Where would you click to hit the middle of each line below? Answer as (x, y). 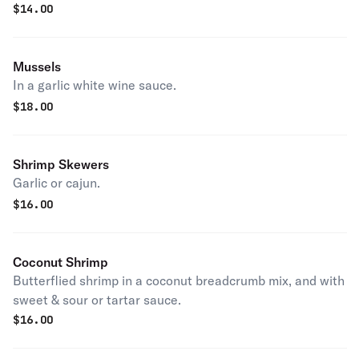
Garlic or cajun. (56, 183)
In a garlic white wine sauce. (95, 85)
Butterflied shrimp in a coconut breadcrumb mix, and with (179, 280)
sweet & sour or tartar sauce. (97, 300)
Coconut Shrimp (61, 262)
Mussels (37, 67)
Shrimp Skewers (61, 164)
